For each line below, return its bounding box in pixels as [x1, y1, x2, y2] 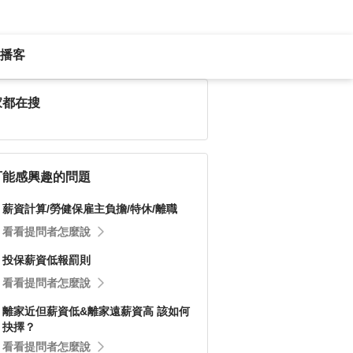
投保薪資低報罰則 [2, 254, 91, 266]
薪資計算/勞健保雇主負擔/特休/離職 [2, 203, 177, 215]
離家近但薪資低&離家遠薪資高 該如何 [2, 305, 190, 318]
